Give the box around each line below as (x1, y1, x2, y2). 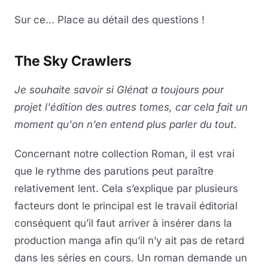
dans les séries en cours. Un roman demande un (14, 252, 247, 264)
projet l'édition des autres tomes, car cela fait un (14, 101, 248, 113)
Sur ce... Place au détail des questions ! (14, 14, 205, 26)
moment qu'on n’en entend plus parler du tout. (14, 118, 237, 130)
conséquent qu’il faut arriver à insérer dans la (14, 217, 232, 229)
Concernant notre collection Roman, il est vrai (14, 148, 234, 160)
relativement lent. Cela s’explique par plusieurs (14, 182, 238, 194)
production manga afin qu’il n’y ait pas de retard (14, 234, 244, 246)
